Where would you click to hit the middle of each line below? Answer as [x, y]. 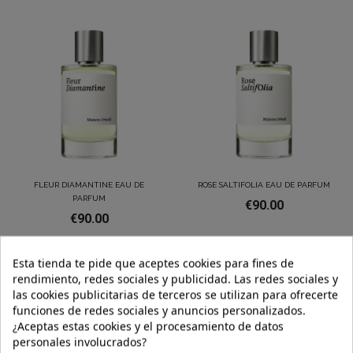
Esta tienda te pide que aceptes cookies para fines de [153, 263]
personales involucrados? [80, 342]
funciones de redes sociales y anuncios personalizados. [159, 310]
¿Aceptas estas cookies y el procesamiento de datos [148, 326]
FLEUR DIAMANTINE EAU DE [89, 185]
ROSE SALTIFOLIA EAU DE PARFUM [264, 185]
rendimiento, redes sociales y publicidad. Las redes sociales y [175, 279]
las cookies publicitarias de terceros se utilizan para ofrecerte [175, 295]
